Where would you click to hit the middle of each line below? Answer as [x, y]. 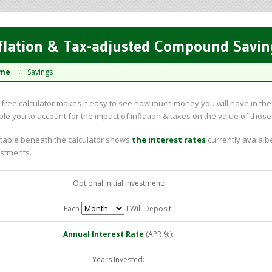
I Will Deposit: [149, 209]
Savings [40, 72]
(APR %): [159, 234]
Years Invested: [118, 260]
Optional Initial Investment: [118, 183]
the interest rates [169, 140]
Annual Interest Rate [104, 234]
